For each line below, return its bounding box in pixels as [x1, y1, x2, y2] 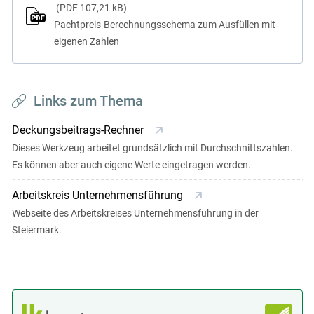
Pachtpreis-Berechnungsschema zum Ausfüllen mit [53, 18, 275, 30]
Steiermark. [11, 224, 62, 236]
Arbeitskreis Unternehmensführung [11, 189, 186, 203]
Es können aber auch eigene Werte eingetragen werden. [11, 159, 251, 171]
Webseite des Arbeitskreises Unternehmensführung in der [11, 207, 259, 219]
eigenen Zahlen [53, 35, 119, 47]
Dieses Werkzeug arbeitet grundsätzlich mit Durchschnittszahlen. [11, 142, 293, 154]
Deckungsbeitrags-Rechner [11, 123, 146, 137]
